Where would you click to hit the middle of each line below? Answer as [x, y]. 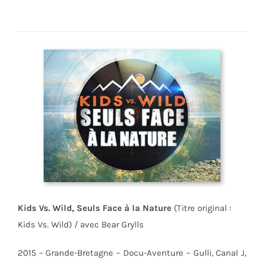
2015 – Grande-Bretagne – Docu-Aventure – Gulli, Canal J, [132, 253]
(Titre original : [201, 208]
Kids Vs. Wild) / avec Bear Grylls [80, 224]
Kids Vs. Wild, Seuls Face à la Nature [94, 208]
